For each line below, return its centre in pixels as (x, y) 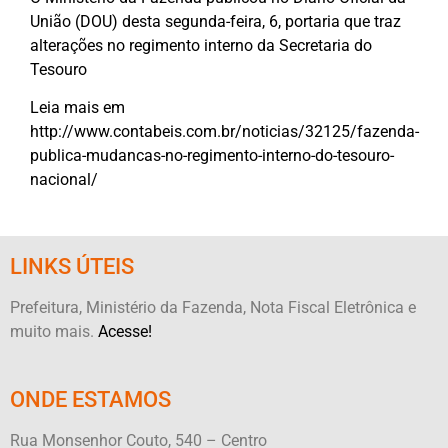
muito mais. (54, 332)
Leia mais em (77, 107)
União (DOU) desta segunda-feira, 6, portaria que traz (215, 21)
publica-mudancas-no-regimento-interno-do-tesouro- (212, 155)
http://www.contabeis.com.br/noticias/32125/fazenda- (224, 131)
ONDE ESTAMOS (90, 399)
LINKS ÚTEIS (72, 267)
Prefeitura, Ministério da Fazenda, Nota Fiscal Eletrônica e (213, 308)
